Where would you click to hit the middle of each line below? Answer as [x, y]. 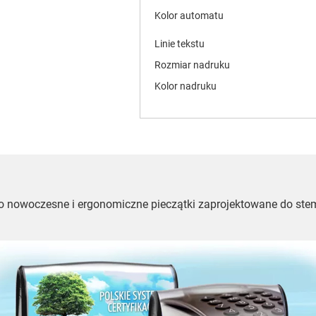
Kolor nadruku [185, 86]
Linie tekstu [179, 44]
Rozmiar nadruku [192, 65]
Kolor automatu [189, 16]
